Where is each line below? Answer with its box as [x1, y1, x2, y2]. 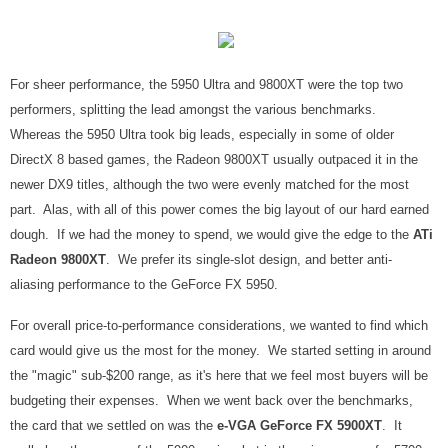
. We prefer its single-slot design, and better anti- [106, 252, 392, 267]
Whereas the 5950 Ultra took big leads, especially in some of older [10, 127, 394, 142]
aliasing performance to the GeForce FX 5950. [10, 277, 278, 292]
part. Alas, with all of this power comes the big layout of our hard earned [10, 202, 429, 217]
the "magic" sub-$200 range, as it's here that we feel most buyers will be [10, 368, 428, 383]
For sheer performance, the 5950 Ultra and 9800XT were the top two [10, 77, 403, 92]
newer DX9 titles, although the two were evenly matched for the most [10, 177, 409, 192]
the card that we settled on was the [10, 418, 213, 433]
